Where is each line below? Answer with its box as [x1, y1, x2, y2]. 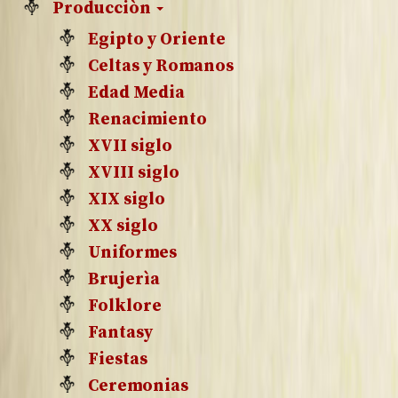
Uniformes [88, 242, 177, 263]
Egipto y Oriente [88, 28, 226, 50]
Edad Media [88, 82, 185, 103]
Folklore [88, 295, 162, 316]
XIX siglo [88, 188, 165, 210]
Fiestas [88, 348, 147, 370]
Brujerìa [88, 268, 160, 290]
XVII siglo [88, 135, 172, 156]
